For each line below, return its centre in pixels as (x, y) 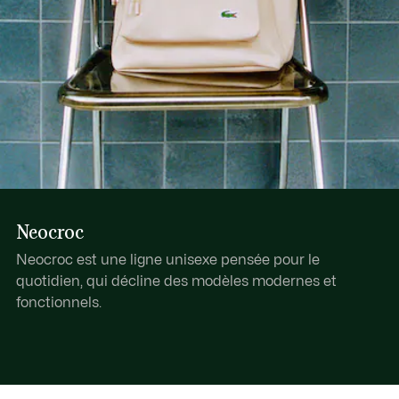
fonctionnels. (58, 303)
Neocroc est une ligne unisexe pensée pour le (167, 261)
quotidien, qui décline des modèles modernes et (176, 282)
